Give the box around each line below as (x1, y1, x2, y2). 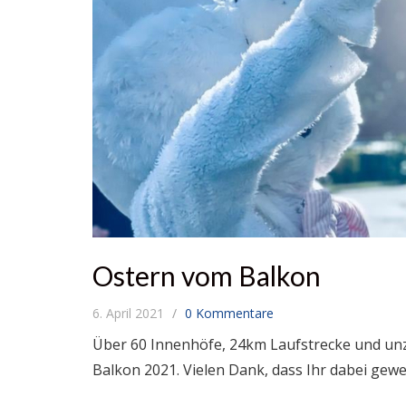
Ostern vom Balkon (92, 259, 321, 292)
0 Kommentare (185, 304, 274, 322)
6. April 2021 (92, 304, 168, 322)
